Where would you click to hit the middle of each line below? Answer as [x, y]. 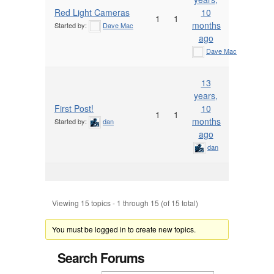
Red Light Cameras [92, 12]
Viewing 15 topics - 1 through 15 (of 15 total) [125, 203]
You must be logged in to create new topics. [124, 229]
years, [206, 95]
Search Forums [101, 257]
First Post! [74, 108]
